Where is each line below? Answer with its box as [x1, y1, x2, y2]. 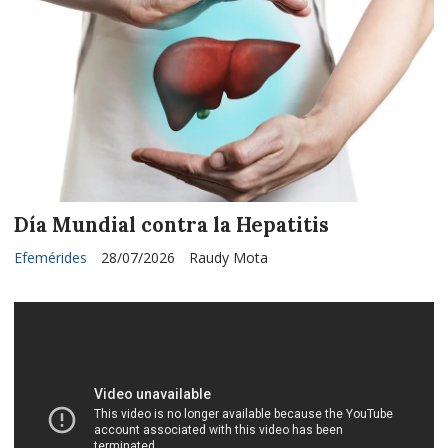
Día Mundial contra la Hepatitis [14, 211, 329, 238]
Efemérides [14, 247, 87, 267]
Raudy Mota [189, 247, 268, 267]
